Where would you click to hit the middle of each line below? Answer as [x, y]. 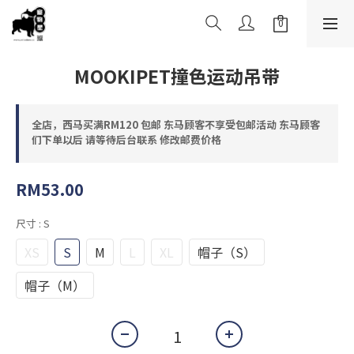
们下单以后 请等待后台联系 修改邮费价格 [126, 139]
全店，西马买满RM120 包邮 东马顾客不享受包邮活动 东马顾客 [176, 124]
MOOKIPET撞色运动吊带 [177, 76]
